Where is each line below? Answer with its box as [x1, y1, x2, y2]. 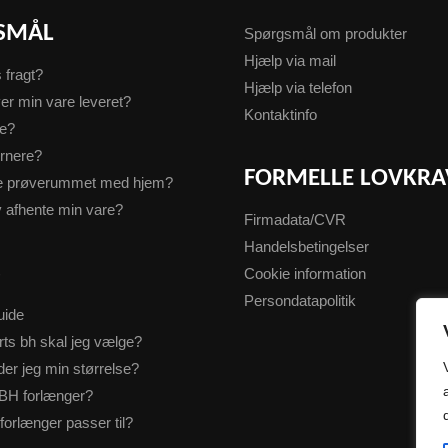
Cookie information [244, 265, 367, 283]
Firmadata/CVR [244, 211, 347, 229]
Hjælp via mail [244, 51, 337, 69]
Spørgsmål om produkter [244, 24, 408, 42]
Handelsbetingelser [244, 238, 370, 256]
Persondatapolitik [244, 292, 357, 310]
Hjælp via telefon [244, 78, 353, 96]
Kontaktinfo [244, 105, 318, 123]
